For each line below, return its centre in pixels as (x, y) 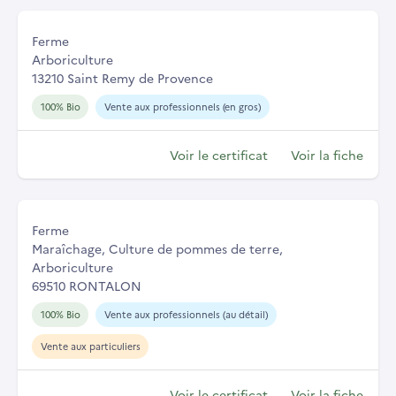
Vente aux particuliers (90, 346)
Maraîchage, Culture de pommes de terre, (157, 249)
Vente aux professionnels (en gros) (182, 107)
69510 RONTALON (87, 286)
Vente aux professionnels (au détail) (186, 315)
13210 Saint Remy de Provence (122, 78)
